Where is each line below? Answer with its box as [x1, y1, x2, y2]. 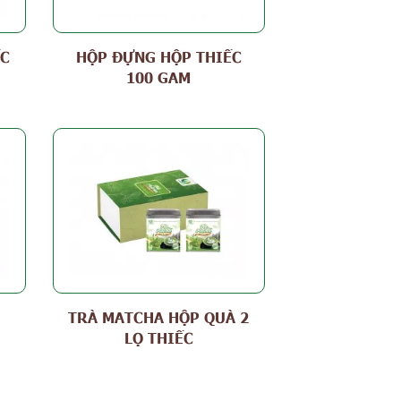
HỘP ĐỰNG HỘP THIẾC [75, 47, 242, 65]
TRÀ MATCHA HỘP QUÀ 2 [68, 307, 250, 326]
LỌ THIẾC [124, 328, 193, 346]
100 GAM [126, 67, 192, 86]
